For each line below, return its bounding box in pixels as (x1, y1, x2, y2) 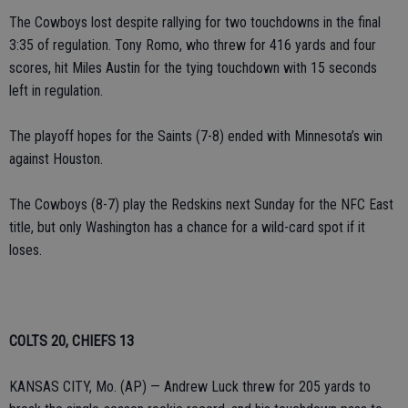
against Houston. (9, 150, 103, 168)
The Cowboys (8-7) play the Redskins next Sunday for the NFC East (9, 196, 393, 213)
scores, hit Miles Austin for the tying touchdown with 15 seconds (9, 59, 377, 76)
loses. (9, 241, 42, 259)
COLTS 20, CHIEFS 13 (9, 332, 134, 350)
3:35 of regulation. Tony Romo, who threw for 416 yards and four (9, 36, 376, 54)
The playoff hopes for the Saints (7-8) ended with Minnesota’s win (9, 127, 382, 145)
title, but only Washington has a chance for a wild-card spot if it (9, 219, 365, 236)
